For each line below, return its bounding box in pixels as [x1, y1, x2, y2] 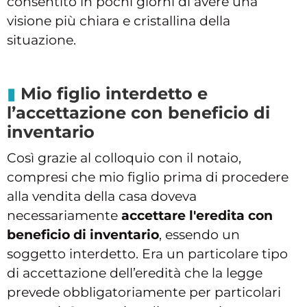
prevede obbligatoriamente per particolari [7, 284, 281, 301]
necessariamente [7, 208, 121, 224]
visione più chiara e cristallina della [7, 13, 230, 29]
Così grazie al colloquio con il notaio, [7, 150, 241, 167]
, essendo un [159, 227, 240, 243]
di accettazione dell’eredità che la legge [7, 265, 262, 282]
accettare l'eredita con [121, 208, 273, 224]
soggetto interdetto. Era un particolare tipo [7, 246, 288, 262]
